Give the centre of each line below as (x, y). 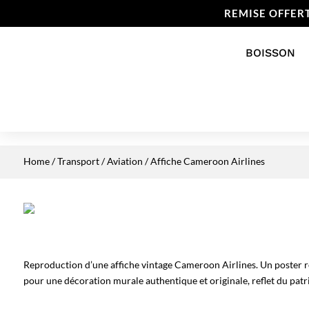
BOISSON (270, 53)
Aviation (124, 161)
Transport (78, 161)
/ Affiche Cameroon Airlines (203, 161)
